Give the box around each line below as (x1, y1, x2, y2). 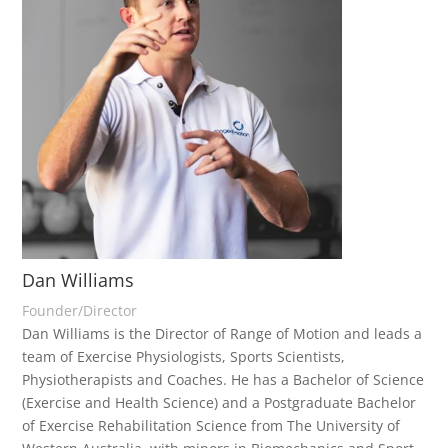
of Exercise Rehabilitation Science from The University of (22, 416, 401, 436)
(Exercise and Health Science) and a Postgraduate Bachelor (22, 393, 417, 413)
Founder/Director (22, 301, 138, 321)
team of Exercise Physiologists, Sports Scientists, (22, 347, 346, 367)
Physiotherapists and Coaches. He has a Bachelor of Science (22, 370, 425, 390)
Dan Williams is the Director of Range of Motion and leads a (22, 324, 423, 344)
